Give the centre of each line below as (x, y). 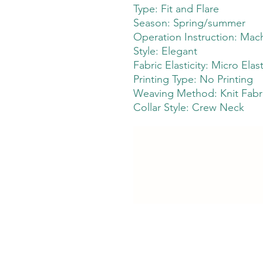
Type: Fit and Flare (176, 9)
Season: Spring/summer (189, 23)
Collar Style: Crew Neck (189, 107)
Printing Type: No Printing (193, 79)
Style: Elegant (165, 51)
